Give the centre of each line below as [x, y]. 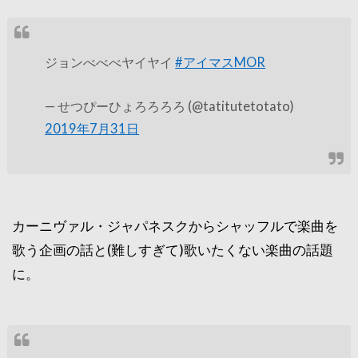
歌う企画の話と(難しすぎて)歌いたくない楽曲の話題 [173, 249]
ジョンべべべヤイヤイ [110, 62]
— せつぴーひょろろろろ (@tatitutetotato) [170, 105]
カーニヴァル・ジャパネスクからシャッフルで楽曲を [175, 225]
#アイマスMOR [221, 62]
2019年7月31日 [92, 128]
